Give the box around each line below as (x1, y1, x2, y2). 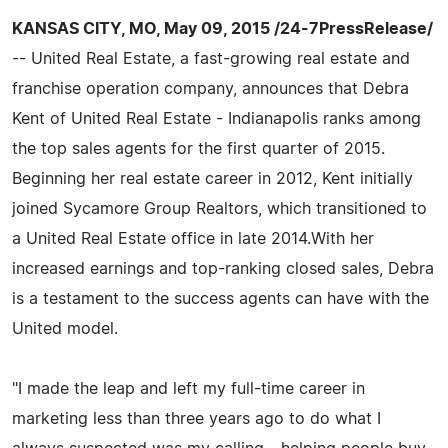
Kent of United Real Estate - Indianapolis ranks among (12, 110, 421, 127)
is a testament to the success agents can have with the (12, 290, 429, 307)
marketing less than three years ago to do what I (12, 410, 381, 427)
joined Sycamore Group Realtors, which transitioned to (12, 200, 427, 217)
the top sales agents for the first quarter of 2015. (12, 140, 385, 157)
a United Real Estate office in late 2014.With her (12, 230, 374, 247)
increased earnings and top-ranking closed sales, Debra (12, 260, 434, 277)
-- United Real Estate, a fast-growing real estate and (12, 50, 410, 67)
